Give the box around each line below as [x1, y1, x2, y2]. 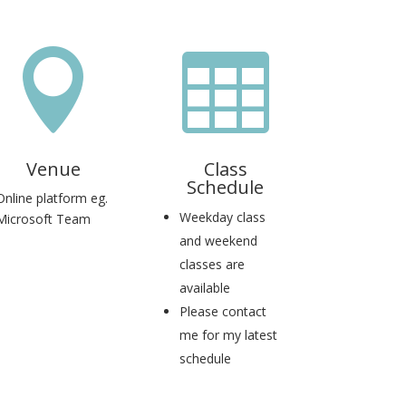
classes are [179, 256, 245, 274]
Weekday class [179, 208, 266, 227]
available [179, 279, 230, 297]
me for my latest [179, 326, 277, 344]
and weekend [179, 232, 257, 250]
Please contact [179, 303, 266, 321]
